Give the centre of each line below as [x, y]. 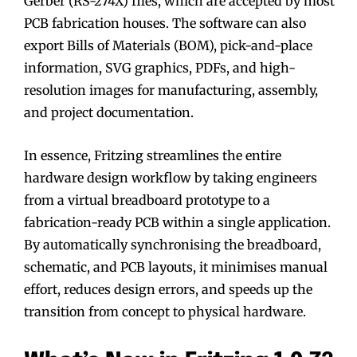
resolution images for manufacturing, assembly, [171, 90]
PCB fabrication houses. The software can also [165, 23]
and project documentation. [109, 112]
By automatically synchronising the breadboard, [173, 244]
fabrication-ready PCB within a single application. [177, 222]
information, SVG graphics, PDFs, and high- [160, 67]
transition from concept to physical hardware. [165, 311]
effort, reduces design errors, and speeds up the [168, 289]
